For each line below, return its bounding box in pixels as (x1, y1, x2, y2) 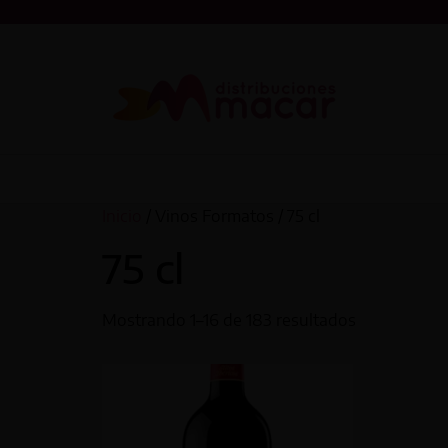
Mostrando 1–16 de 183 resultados (102, 309, 356, 330)
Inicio (102, 205, 142, 226)
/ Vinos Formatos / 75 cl (142, 205, 320, 226)
